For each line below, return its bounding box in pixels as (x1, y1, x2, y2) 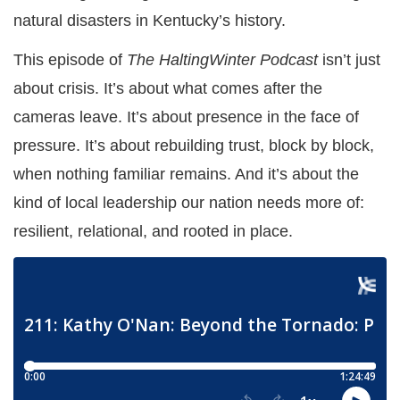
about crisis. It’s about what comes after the (13, 79, 322, 98)
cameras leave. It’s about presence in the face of (13, 108, 359, 127)
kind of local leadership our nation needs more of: (13, 194, 364, 212)
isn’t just (318, 51, 380, 70)
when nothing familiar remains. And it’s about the (13, 165, 359, 184)
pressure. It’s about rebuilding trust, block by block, (13, 137, 374, 155)
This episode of (13, 51, 127, 70)
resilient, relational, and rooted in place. (13, 222, 293, 241)
